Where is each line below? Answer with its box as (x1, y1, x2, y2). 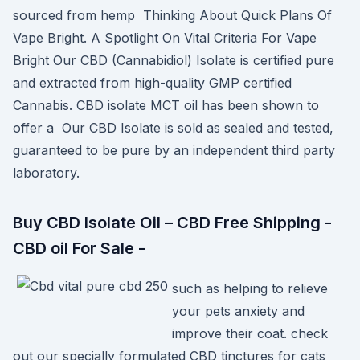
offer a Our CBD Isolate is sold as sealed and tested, (13, 120, 333, 136)
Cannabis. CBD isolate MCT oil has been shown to (13, 97, 319, 113)
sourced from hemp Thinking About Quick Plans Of (13, 7, 332, 23)
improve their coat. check (172, 325, 328, 342)
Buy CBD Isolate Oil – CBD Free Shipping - (13, 213, 332, 232)
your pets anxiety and (172, 303, 305, 319)
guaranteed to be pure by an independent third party (13, 142, 335, 158)
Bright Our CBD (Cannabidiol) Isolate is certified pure (13, 52, 334, 68)
